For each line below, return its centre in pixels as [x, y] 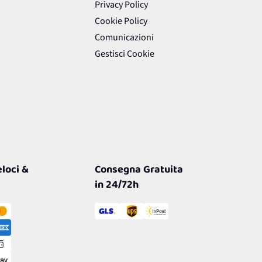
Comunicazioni [124, 38]
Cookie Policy [121, 21]
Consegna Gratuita [139, 171]
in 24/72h [116, 186]
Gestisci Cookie [124, 54]
